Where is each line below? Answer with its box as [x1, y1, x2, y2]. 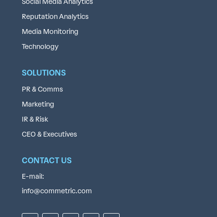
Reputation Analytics [21, 12, 89, 21]
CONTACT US [21, 155, 72, 165]
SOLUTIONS [21, 68, 66, 77]
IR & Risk [21, 115, 48, 124]
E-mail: [21, 172, 44, 181]
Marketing [21, 100, 54, 108]
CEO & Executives [21, 130, 77, 139]
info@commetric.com [21, 186, 92, 195]
